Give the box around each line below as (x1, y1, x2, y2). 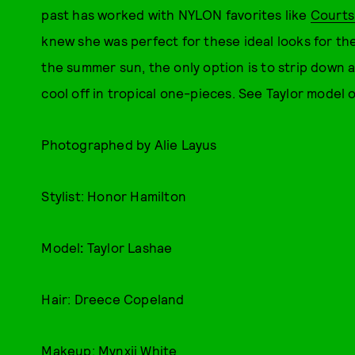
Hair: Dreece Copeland (41, 291, 185, 307)
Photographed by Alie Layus (41, 136, 217, 152)
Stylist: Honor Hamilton (41, 188, 186, 204)
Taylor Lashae (86, 239, 173, 255)
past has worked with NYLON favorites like (41, 6, 311, 22)
